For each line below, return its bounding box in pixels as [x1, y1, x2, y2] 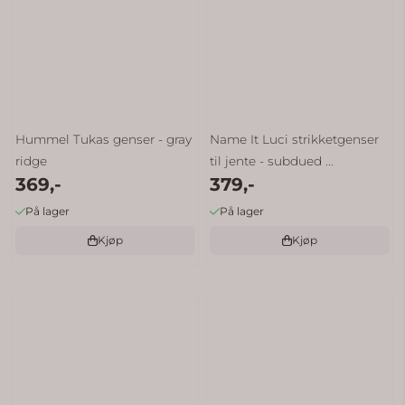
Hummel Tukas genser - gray [15, 131, 193, 146]
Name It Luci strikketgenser [210, 131, 380, 146]
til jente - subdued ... [210, 153, 334, 168]
